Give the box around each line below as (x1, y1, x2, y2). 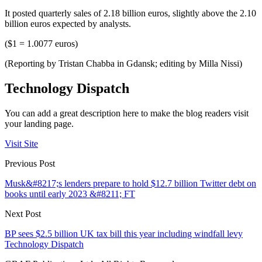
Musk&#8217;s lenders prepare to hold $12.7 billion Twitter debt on (5, 178, 256, 189)
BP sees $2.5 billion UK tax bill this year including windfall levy (5, 229, 243, 239)
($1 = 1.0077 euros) (5, 39, 78, 49)
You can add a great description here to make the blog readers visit (5, 108, 249, 119)
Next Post (5, 209, 41, 219)
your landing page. (5, 119, 74, 129)
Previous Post (5, 158, 55, 169)
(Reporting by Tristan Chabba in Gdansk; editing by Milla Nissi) (5, 58, 242, 69)
